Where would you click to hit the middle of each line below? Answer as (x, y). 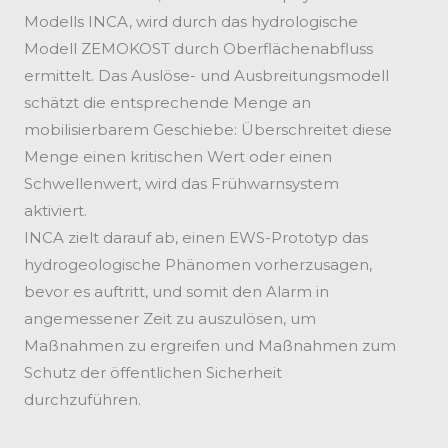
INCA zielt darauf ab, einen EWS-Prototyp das (196, 238)
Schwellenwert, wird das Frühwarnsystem (181, 184)
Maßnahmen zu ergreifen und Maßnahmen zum (210, 346)
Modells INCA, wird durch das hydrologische (191, 22)
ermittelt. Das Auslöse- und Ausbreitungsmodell (206, 76)
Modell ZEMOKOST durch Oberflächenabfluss (198, 49)
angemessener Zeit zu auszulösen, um (170, 319)
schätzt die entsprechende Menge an (167, 103)
